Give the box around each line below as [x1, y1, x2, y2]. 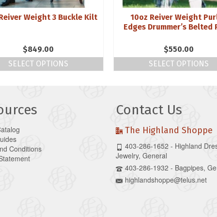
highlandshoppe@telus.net [125, 175, 207, 185]
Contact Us [116, 102, 182, 118]
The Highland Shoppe [125, 125, 213, 136]
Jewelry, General [116, 151, 167, 161]
